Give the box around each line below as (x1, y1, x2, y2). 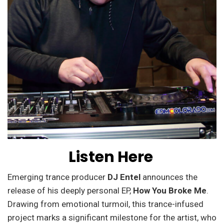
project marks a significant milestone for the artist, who (7, 212, 216, 222)
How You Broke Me (133, 185, 206, 195)
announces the (140, 171, 199, 182)
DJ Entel (107, 171, 140, 182)
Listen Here (68, 146, 153, 167)
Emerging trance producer (7, 171, 107, 182)
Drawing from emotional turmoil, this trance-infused (7, 198, 203, 209)
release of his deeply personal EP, (7, 185, 133, 195)
